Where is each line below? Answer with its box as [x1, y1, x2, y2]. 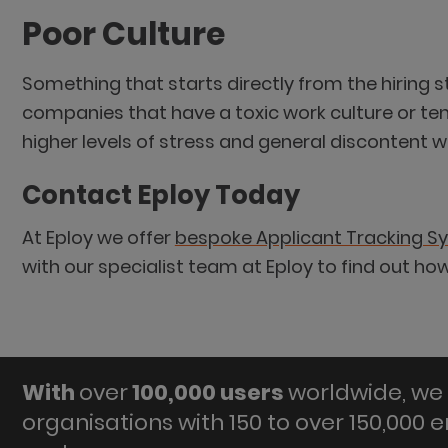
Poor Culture [21, 11, 225, 56]
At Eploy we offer [21, 225, 175, 251]
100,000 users [127, 377, 288, 409]
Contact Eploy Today [21, 177, 300, 214]
